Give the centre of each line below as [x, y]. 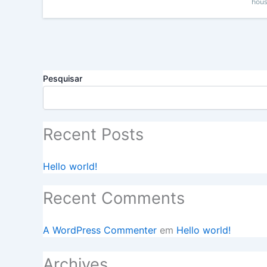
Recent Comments [114, 198]
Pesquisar [63, 78]
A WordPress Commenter [100, 230]
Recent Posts [93, 134]
